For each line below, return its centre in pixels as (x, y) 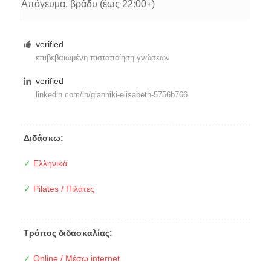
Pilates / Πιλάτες (62, 188)
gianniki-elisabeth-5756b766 (139, 95)
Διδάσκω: (43, 138)
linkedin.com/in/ (64, 95)
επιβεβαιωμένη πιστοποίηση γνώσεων (103, 58)
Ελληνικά (49, 163)
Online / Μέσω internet (75, 258)
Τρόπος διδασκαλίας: (68, 233)
